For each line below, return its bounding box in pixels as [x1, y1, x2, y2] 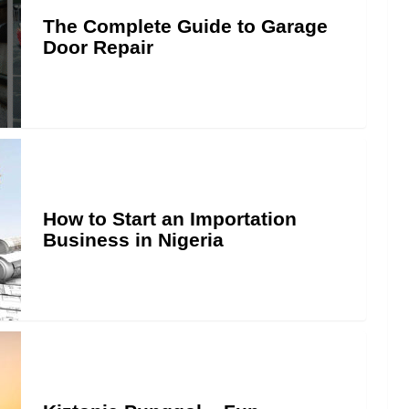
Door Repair [43, 37, 153, 58]
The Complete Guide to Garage [43, 16, 328, 37]
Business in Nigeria [43, 229, 224, 250]
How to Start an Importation [43, 208, 297, 229]
